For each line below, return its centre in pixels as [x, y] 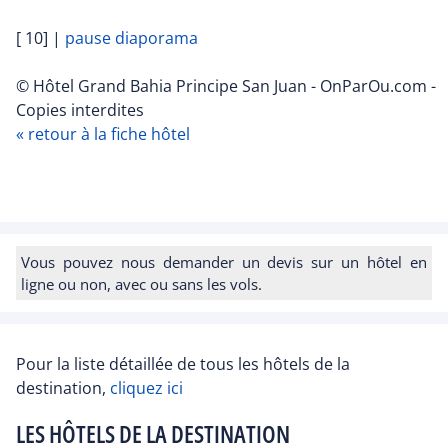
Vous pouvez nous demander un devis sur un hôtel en [224, 261]
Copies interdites [80, 109]
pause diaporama [131, 37]
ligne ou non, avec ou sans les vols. [141, 283]
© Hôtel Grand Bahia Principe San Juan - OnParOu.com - [226, 85]
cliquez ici [146, 387]
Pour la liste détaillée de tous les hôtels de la [183, 363]
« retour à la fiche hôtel [103, 133]
